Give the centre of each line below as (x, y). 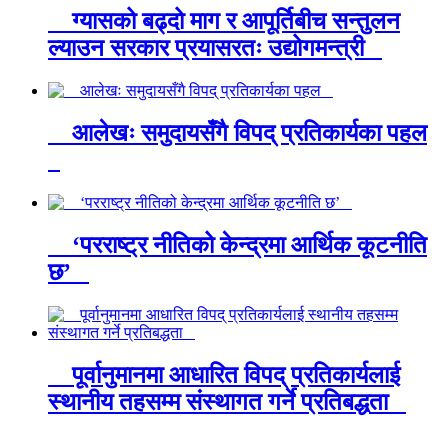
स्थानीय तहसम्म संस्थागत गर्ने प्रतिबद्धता (227, 401)
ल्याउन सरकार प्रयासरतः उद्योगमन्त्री (215, 48)
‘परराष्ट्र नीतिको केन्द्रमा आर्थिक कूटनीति (237, 245)
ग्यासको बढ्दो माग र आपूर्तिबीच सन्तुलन (224, 21)
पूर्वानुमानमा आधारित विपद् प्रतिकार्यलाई (224, 374)
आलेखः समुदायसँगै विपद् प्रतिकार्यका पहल (237, 133)
